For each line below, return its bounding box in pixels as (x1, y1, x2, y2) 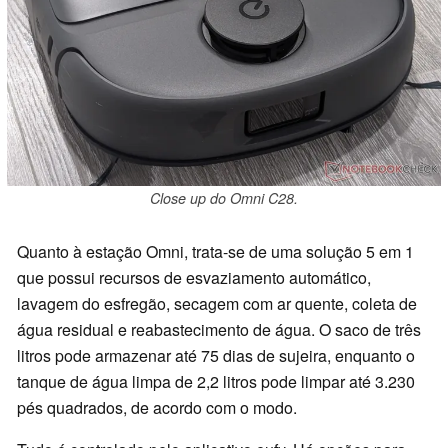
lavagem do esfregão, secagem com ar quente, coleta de (17, 291, 417, 315)
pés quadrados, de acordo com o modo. (17, 395, 297, 419)
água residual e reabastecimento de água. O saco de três (17, 317, 421, 341)
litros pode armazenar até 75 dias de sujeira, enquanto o (17, 343, 415, 367)
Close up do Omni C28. (150, 187, 298, 208)
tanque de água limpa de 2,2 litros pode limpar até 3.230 (17, 369, 415, 393)
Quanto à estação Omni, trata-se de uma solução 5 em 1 (17, 239, 414, 263)
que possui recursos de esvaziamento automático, (17, 265, 371, 289)
